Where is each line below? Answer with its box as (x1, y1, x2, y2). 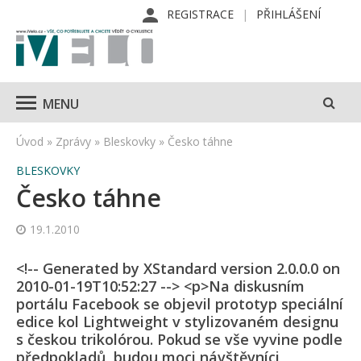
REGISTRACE (167, 6, 234, 22)
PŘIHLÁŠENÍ (256, 6, 321, 22)
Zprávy (56, 134, 91, 149)
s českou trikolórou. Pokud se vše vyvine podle (16, 330, 342, 349)
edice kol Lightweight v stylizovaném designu (16, 312, 338, 331)
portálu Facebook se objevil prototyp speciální (16, 294, 343, 313)
